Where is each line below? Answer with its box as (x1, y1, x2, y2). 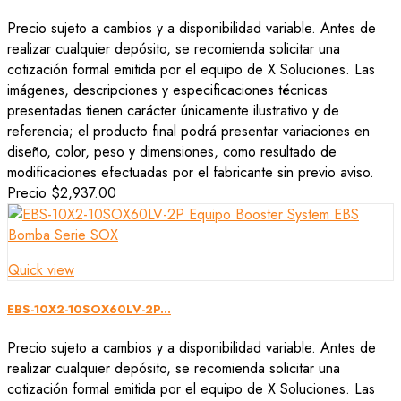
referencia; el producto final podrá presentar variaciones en (7, 120, 370, 141)
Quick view (8, 259, 74, 280)
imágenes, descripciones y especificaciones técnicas (7, 79, 328, 100)
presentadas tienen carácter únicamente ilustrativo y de (7, 99, 339, 121)
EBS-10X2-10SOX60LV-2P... (7, 300, 171, 318)
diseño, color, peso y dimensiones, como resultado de (7, 141, 337, 162)
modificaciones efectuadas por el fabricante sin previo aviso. (7, 161, 374, 183)
